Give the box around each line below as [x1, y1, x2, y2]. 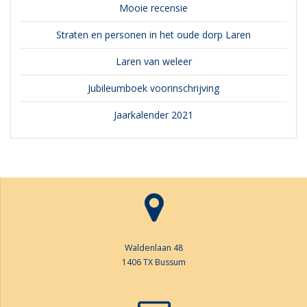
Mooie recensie [119, 1, 188, 15]
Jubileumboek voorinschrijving [88, 82, 219, 95]
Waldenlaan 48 [125, 242, 183, 254]
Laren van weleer [115, 55, 192, 69]
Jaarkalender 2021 [114, 108, 193, 122]
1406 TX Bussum [122, 256, 186, 268]
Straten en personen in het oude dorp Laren [56, 28, 251, 42]
